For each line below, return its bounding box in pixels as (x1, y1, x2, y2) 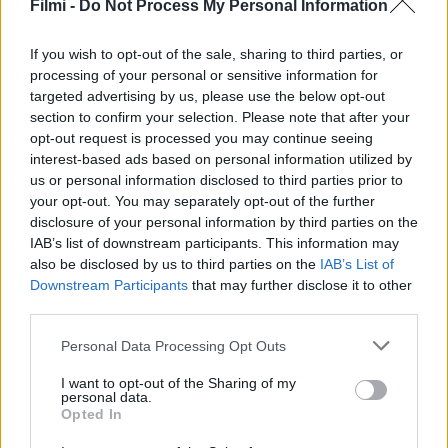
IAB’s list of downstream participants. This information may (30, 235, 399, 251)
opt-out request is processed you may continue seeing (30, 130, 373, 146)
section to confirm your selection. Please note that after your (30, 109, 410, 125)
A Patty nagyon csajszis (8, 353, 189, 371)
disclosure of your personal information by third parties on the (30, 214, 418, 230)
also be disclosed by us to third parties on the (30, 256, 320, 272)
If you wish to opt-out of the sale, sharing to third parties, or (30, 46, 403, 62)
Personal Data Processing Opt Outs (61, 337, 286, 354)
